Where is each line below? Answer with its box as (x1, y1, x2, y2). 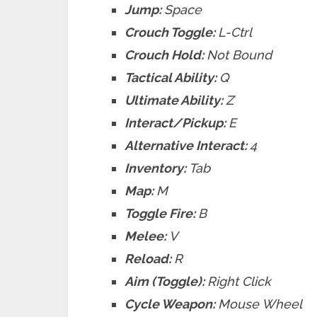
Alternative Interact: (125, 138, 250, 153)
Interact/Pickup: (125, 115, 229, 130)
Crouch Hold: (125, 47, 207, 62)
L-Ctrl (218, 25, 253, 40)
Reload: (125, 251, 175, 266)
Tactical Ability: (125, 70, 220, 85)
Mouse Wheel (218, 296, 303, 311)
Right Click (207, 274, 272, 289)
